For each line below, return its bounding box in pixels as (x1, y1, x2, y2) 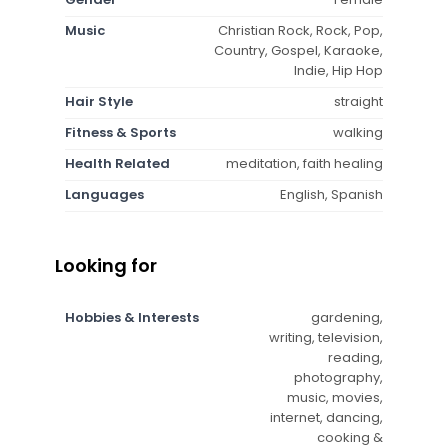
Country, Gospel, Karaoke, (214, 40, 383, 60)
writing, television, (269, 327, 383, 347)
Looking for (55, 252, 157, 278)
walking (333, 122, 383, 142)
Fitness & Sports (65, 122, 176, 142)
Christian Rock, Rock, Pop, (218, 20, 383, 40)
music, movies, (287, 387, 383, 407)
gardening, (311, 307, 383, 327)
